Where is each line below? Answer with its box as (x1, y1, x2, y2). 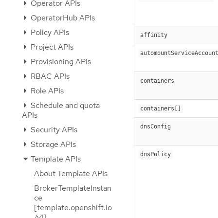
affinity (140, 31, 167, 38)
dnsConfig (140, 123, 171, 130)
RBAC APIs (29, 71, 70, 81)
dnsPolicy (140, 150, 171, 158)
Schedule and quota (29, 100, 100, 110)
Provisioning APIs (29, 56, 91, 67)
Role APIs (29, 86, 64, 96)
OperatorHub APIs (29, 13, 95, 23)
